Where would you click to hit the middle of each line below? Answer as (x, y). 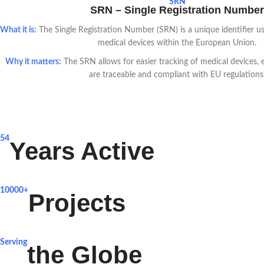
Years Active (82, 151)
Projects (77, 203)
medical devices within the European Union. (177, 43)
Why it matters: (33, 62)
